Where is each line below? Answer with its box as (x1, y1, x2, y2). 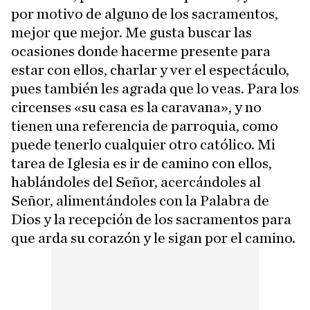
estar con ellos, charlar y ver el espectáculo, (11, 62, 289, 78)
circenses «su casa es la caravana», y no (11, 100, 262, 116)
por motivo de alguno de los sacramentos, (11, 6, 278, 22)
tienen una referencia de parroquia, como (11, 118, 278, 134)
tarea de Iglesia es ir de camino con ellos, (11, 156, 272, 172)
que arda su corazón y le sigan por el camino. (11, 230, 295, 246)
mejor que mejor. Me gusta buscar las (11, 25, 252, 41)
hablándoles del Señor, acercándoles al (11, 174, 261, 190)
